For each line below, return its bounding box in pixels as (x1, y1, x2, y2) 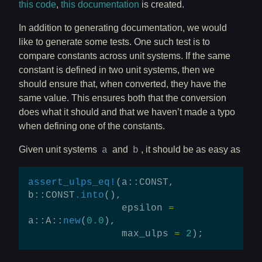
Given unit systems (19, 144, 99, 155)
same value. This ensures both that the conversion (19, 93, 226, 104)
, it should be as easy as (141, 144, 240, 155)
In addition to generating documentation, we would (19, 23, 227, 33)
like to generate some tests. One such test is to (19, 37, 210, 47)
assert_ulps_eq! (28, 177, 116, 188)
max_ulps (122, 229, 168, 240)
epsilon (122, 203, 163, 214)
